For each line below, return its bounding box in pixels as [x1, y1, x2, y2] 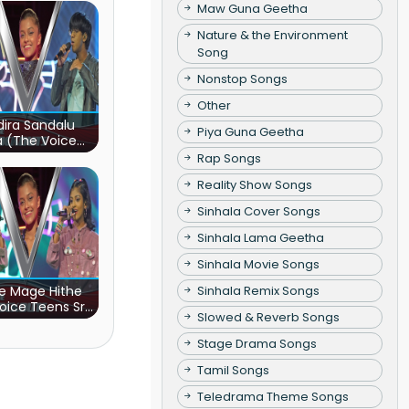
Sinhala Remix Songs [196, 281, 320, 299]
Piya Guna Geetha [196, 122, 304, 141]
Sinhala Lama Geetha [196, 228, 324, 246]
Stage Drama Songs [196, 334, 317, 352]
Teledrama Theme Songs [196, 387, 349, 405]
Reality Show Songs [196, 175, 312, 194]
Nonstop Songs [196, 69, 288, 88]
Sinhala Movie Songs [196, 255, 320, 273]
